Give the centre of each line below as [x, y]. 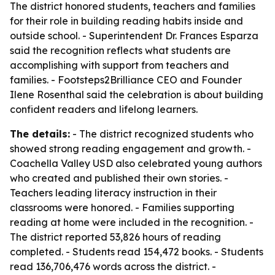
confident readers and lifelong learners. [104, 109]
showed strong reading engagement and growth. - [130, 149]
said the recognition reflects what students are [120, 50]
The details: [40, 134]
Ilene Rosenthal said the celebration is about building [137, 95]
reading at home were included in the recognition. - [132, 222]
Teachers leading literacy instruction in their [113, 193]
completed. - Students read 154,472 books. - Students [137, 252]
